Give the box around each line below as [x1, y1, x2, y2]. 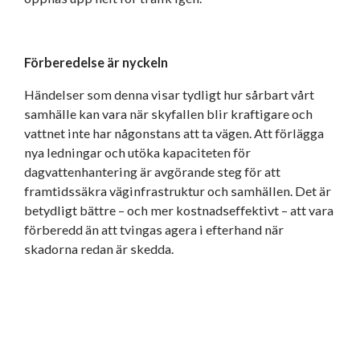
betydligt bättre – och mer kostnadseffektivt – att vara [24, 202, 333, 218]
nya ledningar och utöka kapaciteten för [24, 144, 251, 160]
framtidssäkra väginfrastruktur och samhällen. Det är [24, 182, 331, 198]
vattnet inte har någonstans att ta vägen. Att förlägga [24, 125, 324, 141]
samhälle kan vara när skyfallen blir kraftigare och [24, 105, 313, 121]
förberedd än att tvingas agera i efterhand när [24, 221, 284, 237]
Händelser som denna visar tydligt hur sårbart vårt [24, 86, 314, 102]
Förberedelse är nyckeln [24, 54, 168, 70]
